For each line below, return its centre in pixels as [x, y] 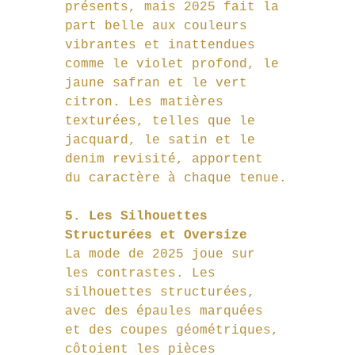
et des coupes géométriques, [176, 331]
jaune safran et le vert [160, 84]
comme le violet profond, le [176, 65]
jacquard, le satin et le [164, 141]
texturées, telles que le [164, 122]
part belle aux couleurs [160, 27]
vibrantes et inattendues [164, 46]
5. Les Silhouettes [140, 217]
